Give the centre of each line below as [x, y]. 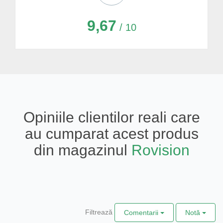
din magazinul [82, 150]
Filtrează [99, 212]
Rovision [160, 150]
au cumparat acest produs [111, 133]
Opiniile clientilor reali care [111, 117]
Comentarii [142, 212]
